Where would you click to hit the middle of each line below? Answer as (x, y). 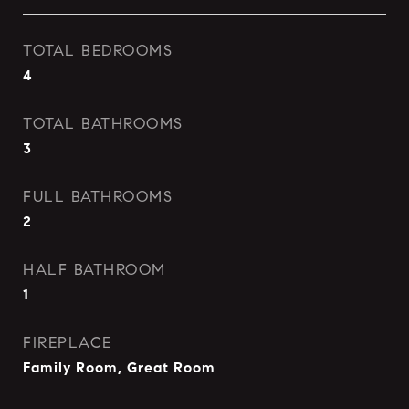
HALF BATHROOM (94, 270)
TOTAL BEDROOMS (98, 51)
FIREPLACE (68, 343)
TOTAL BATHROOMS (103, 124)
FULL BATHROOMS (98, 197)
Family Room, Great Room (119, 367)
